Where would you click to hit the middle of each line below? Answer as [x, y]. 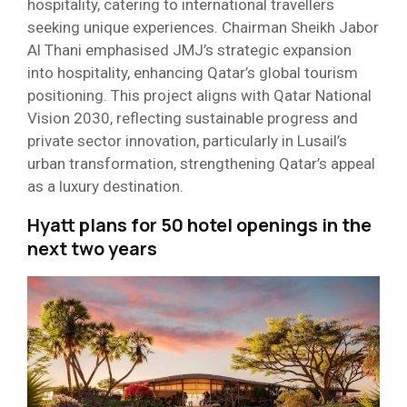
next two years [92, 249]
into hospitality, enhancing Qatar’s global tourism [193, 73]
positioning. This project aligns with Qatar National [199, 96]
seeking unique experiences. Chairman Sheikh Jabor [203, 28]
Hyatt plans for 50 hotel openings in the [199, 225]
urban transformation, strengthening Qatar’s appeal [201, 164]
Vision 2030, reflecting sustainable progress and [193, 119]
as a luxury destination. [105, 187]
